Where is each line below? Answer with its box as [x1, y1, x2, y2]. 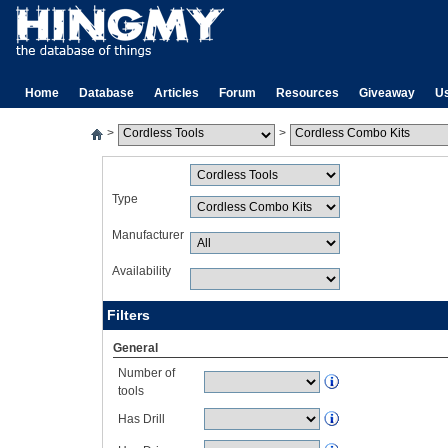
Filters [107, 307, 150, 323]
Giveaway [359, 86, 415, 100]
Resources [276, 86, 339, 100]
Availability [112, 264, 171, 278]
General [113, 341, 158, 355]
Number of [118, 366, 175, 380]
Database [79, 86, 134, 100]
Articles [154, 86, 199, 100]
